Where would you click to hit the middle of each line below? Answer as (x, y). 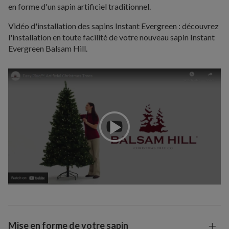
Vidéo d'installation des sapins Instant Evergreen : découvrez (113, 26)
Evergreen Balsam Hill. (48, 49)
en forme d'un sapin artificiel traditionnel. (79, 7)
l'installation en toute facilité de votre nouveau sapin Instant (111, 37)
